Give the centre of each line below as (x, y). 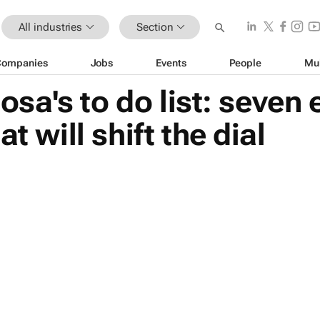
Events (171, 62)
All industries (50, 27)
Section (155, 27)
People (245, 62)
